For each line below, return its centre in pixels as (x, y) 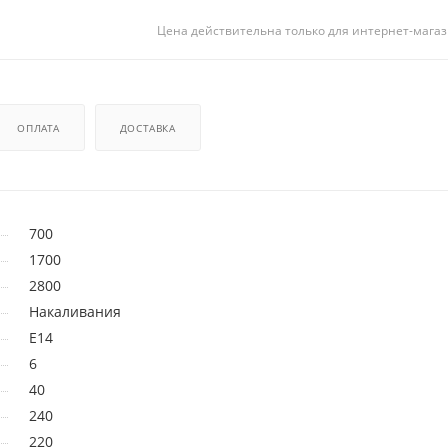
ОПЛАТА (38, 128)
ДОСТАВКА (148, 128)
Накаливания (75, 312)
